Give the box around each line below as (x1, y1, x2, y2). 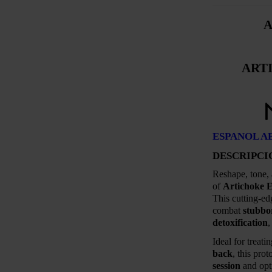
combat (212, 205, 243, 216)
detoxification (212, 217, 268, 228)
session (212, 260, 240, 271)
